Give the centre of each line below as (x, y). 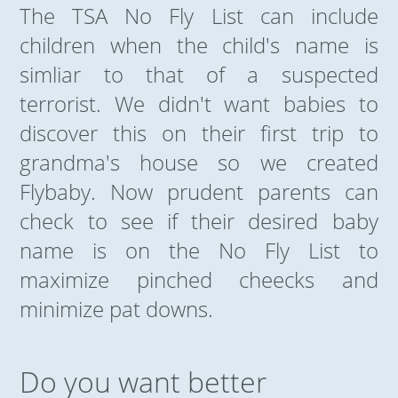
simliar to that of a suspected (199, 74)
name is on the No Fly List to (199, 250)
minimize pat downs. (117, 308)
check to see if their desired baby (199, 220)
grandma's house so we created (199, 162)
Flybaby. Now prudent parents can (199, 191)
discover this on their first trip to (199, 132)
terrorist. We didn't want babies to (199, 103)
